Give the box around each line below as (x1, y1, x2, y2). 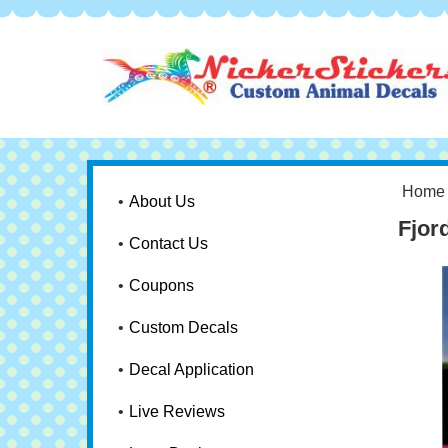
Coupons (129, 277, 194, 294)
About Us (129, 193, 195, 210)
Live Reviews (129, 403, 225, 420)
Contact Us (129, 235, 208, 252)
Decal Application (129, 361, 254, 378)
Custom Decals (129, 319, 238, 336)
